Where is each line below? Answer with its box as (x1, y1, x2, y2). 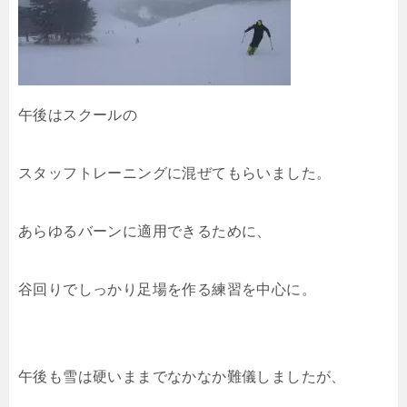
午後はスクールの (18, 105, 138, 124)
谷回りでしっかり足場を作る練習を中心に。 (18, 280, 316, 298)
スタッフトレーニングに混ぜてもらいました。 (18, 164, 332, 182)
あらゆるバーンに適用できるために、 (18, 222, 272, 240)
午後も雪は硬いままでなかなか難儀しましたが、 (18, 367, 346, 385)
